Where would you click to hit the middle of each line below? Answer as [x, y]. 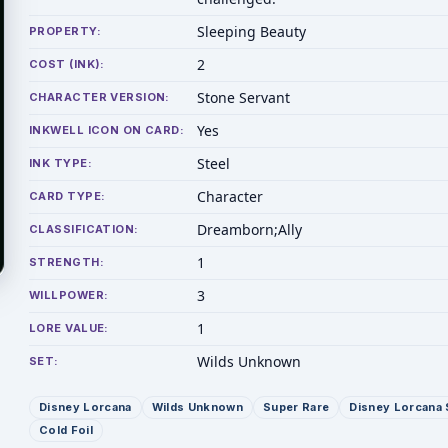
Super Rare [296, 407]
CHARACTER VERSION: [99, 97]
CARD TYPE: [67, 196]
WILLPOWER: [69, 295]
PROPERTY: [65, 31]
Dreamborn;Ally [249, 229]
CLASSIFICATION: [84, 229]
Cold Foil [66, 430]
